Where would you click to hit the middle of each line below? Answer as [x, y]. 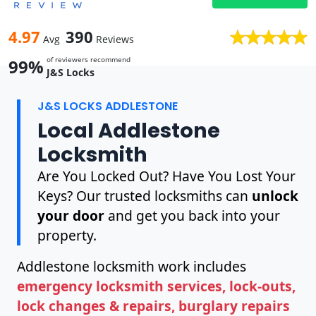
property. [67, 235]
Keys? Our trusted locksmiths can [145, 195]
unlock [275, 195]
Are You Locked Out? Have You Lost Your [166, 176]
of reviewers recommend [89, 59]
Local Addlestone [129, 130]
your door [71, 215]
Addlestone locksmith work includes [132, 266]
